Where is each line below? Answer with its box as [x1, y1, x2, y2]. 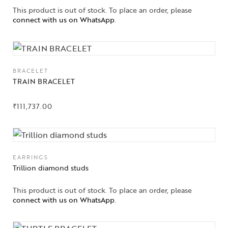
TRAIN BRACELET [13, 76, 75, 87]
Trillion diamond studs [13, 162, 89, 173]
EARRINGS [13, 153, 48, 161]
